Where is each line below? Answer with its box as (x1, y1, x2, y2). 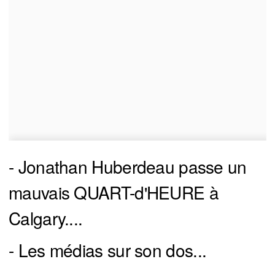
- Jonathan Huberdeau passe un (9, 154, 247, 179)
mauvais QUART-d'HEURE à (9, 180, 219, 205)
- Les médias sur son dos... (9, 238, 207, 263)
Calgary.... (9, 206, 83, 231)
